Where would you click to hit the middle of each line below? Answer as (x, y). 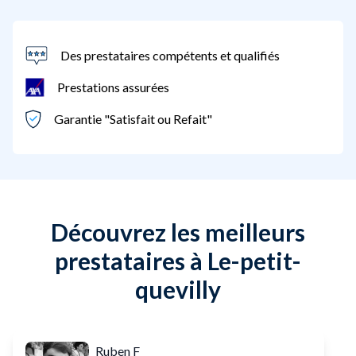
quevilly (178, 289)
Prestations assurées (113, 87)
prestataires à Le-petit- (178, 260)
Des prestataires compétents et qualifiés (170, 55)
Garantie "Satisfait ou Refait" (133, 118)
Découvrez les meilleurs (178, 232)
